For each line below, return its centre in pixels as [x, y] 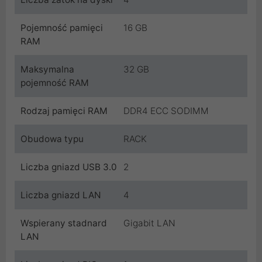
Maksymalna [47, 69]
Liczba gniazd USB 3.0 [69, 167]
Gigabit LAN [149, 223]
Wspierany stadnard [64, 223]
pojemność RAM [55, 82]
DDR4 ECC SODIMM [166, 111]
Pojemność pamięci [62, 27]
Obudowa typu [52, 139]
